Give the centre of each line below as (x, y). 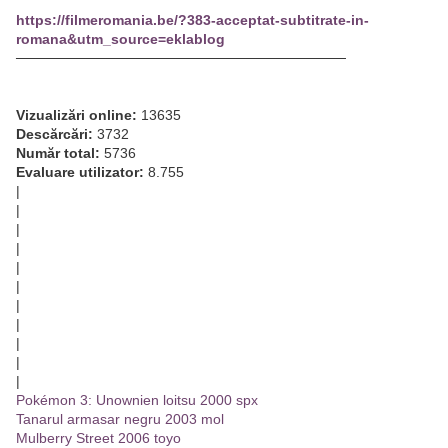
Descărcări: (54, 134)
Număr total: (58, 153)
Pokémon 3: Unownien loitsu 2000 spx (137, 400)
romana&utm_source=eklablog (120, 39)
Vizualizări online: (76, 115)
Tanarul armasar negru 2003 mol (120, 419)
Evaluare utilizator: (80, 172)
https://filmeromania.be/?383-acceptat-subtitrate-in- (192, 20)
